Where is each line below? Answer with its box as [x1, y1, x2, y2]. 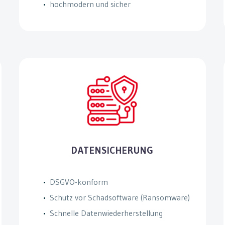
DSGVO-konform [50, 176, 108, 187]
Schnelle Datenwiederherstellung [50, 207, 163, 218]
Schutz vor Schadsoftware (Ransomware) [50, 192, 190, 202]
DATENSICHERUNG [71, 144, 154, 156]
